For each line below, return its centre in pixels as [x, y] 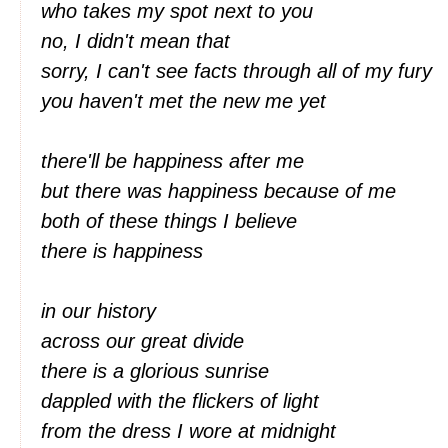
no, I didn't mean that [138, 41]
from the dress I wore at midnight [191, 431]
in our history [101, 311]
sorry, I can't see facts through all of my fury [239, 71]
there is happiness [125, 251]
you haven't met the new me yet [186, 101]
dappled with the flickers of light [183, 401]
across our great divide [145, 341]
